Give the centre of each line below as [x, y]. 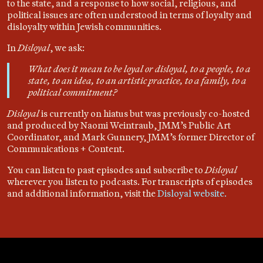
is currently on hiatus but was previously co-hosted [145, 113]
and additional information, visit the [82, 193]
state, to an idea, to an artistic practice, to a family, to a [137, 80]
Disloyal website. [192, 193]
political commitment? [73, 92]
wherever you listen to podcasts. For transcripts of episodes [130, 181]
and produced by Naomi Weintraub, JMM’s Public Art [119, 125]
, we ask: [67, 48]
